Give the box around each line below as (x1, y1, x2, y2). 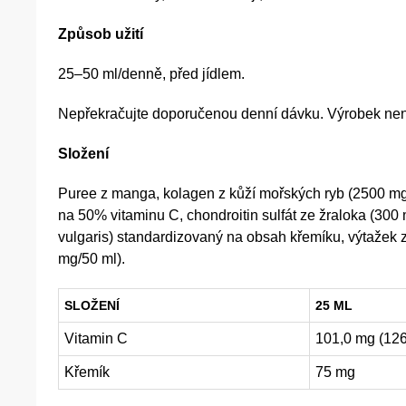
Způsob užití (58, 26, 143, 43)
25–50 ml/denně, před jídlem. (58, 66, 245, 82)
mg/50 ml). (58, 251, 125, 267)
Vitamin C (64, 331, 128, 347)
